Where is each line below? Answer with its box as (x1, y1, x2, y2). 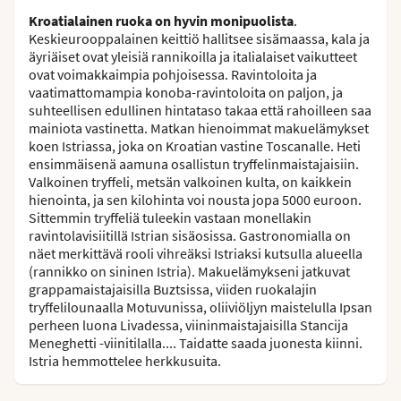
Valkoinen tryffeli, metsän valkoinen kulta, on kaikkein (29, 172, 352, 191)
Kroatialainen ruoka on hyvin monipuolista (29, 11, 294, 30)
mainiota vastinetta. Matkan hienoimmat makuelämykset (29, 118, 369, 137)
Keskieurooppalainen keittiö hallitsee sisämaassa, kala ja (29, 29, 370, 47)
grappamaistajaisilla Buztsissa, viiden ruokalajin (29, 279, 317, 298)
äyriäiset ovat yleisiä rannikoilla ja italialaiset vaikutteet (29, 47, 357, 65)
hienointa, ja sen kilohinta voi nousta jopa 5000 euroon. (29, 190, 362, 209)
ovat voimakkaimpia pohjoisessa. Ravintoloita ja (29, 64, 317, 83)
